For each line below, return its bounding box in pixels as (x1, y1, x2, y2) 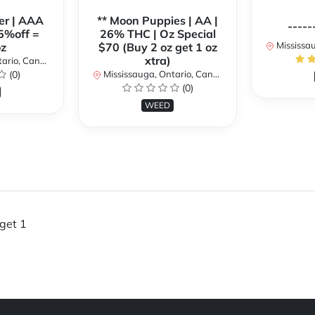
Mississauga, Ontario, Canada (101, 68, 213, 80)
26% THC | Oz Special (99, 27, 216, 41)
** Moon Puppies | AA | (97, 13, 218, 28)
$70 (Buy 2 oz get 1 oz (98, 40, 217, 55)
